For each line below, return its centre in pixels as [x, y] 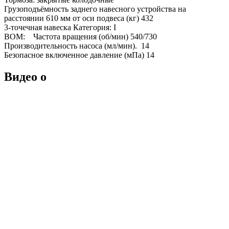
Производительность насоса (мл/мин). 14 [77, 46]
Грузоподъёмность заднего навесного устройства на [95, 9]
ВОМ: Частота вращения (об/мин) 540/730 [81, 37]
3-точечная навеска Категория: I [60, 28]
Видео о [25, 76]
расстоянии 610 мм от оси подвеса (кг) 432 [79, 18]
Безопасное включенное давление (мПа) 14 [79, 55]
